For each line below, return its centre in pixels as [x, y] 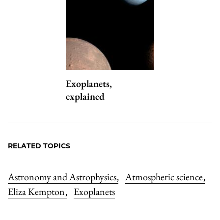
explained [85, 96]
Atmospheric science [165, 177]
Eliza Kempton [37, 192]
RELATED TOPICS [39, 146]
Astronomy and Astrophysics [63, 177]
